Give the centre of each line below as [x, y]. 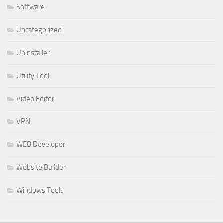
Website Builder [41, 167]
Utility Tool [33, 75]
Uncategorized [39, 30]
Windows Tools [40, 190]
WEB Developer [41, 144]
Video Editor [35, 98]
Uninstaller [33, 53]
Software [31, 7]
